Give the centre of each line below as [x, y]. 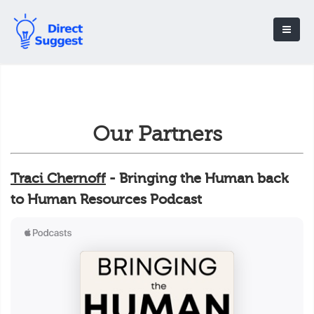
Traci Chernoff [58, 178]
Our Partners [157, 134]
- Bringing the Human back [197, 178]
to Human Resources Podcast [106, 199]
